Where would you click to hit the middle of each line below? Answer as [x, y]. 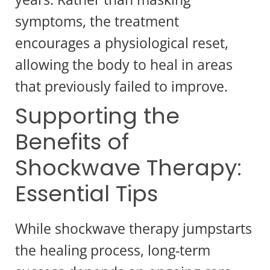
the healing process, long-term [113, 250]
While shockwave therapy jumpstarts [133, 228]
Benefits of [72, 142]
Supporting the [97, 116]
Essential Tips [86, 193]
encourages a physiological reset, [122, 42]
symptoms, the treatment [97, 21]
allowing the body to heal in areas [124, 64]
